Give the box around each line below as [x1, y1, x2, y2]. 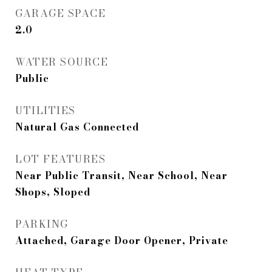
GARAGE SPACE [15, 5, 106, 21]
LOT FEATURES [15, 151, 106, 167]
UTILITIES [15, 103, 76, 118]
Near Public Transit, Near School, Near [15, 168, 228, 183]
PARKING [15, 216, 69, 232]
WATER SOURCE [15, 54, 108, 70]
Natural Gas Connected [15, 120, 139, 134]
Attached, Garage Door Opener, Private [15, 233, 228, 248]
